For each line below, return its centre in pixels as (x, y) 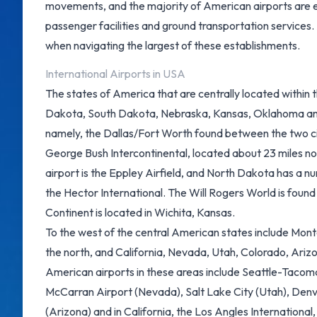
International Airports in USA (115, 74)
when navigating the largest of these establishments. (173, 45)
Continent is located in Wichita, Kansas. (140, 212)
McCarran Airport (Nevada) (113, 292)
